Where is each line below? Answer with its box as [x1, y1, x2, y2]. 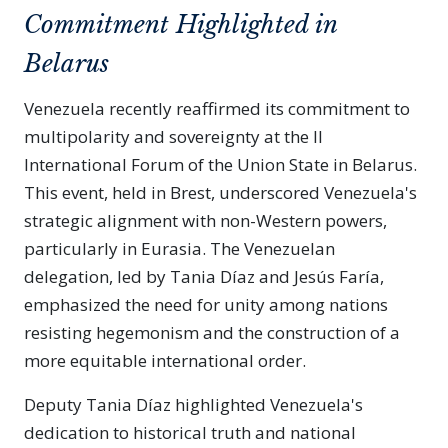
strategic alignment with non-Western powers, [24, 209, 387, 232]
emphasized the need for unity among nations [24, 293, 388, 316]
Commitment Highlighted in [24, 10, 337, 39]
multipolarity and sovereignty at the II [24, 125, 323, 148]
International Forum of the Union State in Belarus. [24, 153, 417, 176]
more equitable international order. [24, 349, 306, 372]
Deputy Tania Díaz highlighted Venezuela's [24, 393, 363, 416]
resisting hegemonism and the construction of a [24, 321, 400, 344]
